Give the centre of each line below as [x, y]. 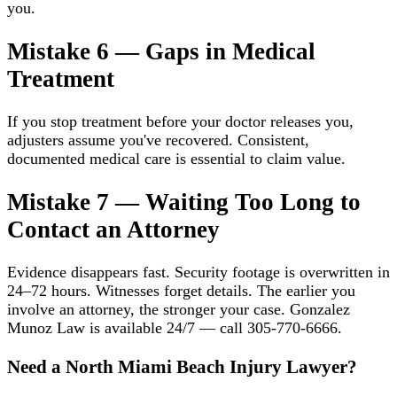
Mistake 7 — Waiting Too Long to [184, 202]
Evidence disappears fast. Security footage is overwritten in [198, 272]
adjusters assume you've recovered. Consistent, [158, 140]
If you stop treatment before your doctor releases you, [180, 122]
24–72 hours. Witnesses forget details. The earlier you [181, 290]
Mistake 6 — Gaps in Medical [161, 51]
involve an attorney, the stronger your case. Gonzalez [179, 309]
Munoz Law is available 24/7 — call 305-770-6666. [175, 327]
